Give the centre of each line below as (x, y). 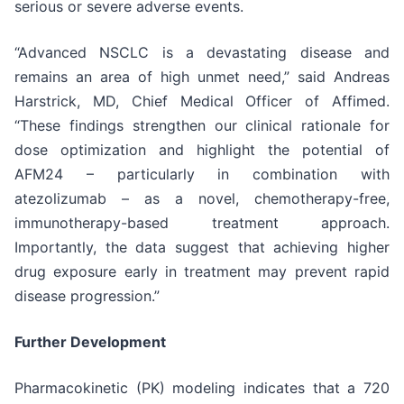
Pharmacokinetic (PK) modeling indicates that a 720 (202, 388)
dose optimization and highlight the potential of (202, 150)
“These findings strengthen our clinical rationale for (202, 126)
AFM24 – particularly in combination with (202, 174)
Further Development (90, 342)
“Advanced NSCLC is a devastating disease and (202, 53)
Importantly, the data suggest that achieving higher (202, 248)
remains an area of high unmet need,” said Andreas (202, 77)
